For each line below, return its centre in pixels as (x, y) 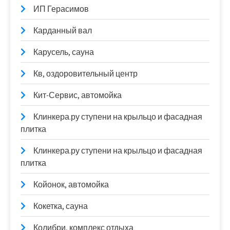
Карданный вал (63, 31)
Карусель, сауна (64, 52)
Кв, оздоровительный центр (85, 74)
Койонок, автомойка (71, 185)
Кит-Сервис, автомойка (78, 95)
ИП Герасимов (61, 9)
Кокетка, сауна (61, 206)
